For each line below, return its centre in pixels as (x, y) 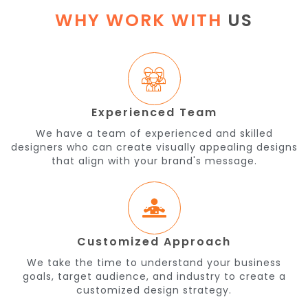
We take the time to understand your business (154, 263)
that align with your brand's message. (154, 161)
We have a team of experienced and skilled (154, 133)
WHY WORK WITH (139, 20)
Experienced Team (154, 112)
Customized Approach (154, 242)
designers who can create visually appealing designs (154, 147)
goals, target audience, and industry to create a (154, 276)
